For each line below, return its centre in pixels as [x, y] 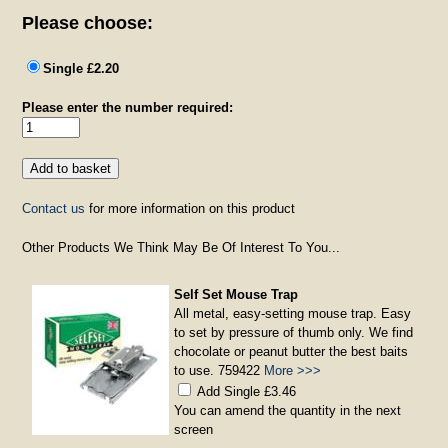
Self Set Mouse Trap [236, 294]
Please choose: [88, 22]
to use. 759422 [219, 370]
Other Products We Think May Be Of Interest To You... [181, 247]
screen [194, 429]
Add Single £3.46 [247, 391]
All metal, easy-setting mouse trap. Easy [293, 313]
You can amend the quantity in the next [288, 410]
